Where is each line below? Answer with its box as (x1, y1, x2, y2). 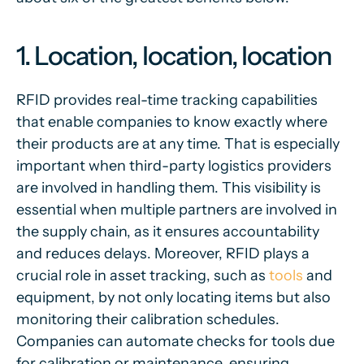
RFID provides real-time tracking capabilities (16, 91, 318, 109)
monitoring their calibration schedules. (16, 310, 279, 328)
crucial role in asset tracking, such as (16, 266, 269, 284)
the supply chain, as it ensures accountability (16, 223, 319, 240)
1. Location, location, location (16, 40, 332, 71)
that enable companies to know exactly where (16, 113, 327, 131)
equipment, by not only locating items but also (16, 288, 331, 306)
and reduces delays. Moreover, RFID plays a (16, 245, 310, 262)
